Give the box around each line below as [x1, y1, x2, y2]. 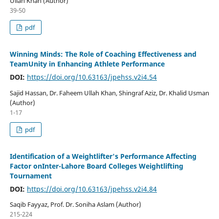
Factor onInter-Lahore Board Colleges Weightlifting [9, 161, 183, 171]
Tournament [9, 171, 52, 180]
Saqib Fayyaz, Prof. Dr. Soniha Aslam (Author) [9, 200, 141, 209]
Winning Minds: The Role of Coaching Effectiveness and [9, 49, 197, 59]
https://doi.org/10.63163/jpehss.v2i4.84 [26, 184, 157, 194]
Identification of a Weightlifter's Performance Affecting [9, 151, 197, 161]
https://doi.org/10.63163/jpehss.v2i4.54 [26, 72, 157, 82]
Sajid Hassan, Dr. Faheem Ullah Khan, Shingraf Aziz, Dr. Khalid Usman [9, 88, 209, 97]
